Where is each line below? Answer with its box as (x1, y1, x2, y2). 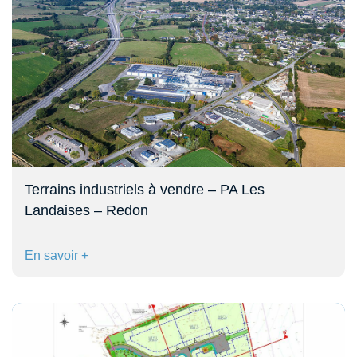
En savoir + (25, 248, 88, 262)
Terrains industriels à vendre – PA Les (25, 181, 265, 198)
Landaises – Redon (25, 202, 148, 218)
